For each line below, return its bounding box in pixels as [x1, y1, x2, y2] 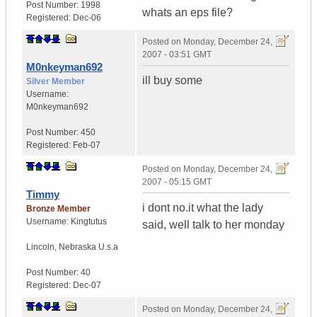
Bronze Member [26, 204, 91, 214]
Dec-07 [73, 280, 101, 291]
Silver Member [26, 76, 85, 87]
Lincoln [26, 242, 54, 253]
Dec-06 [73, 13, 101, 23]
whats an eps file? [142, 6, 233, 19]
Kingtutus [71, 217, 107, 227]
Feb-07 [73, 140, 100, 151]
